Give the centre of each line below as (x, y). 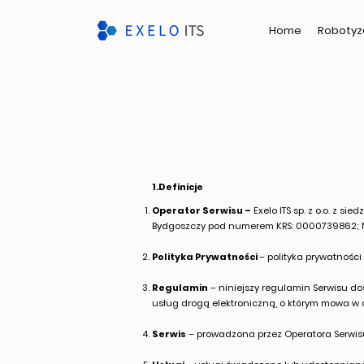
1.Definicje (178, 187)
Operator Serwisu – (201, 210)
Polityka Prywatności (206, 257)
